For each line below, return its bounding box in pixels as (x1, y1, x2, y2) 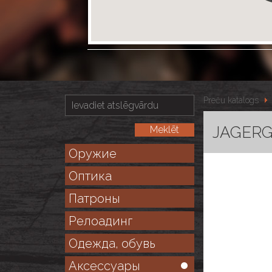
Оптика (68, 169, 112, 183)
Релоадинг (68, 214, 132, 228)
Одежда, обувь (68, 236, 155, 251)
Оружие (68, 146, 117, 161)
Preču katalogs (203, 95, 259, 106)
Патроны (68, 191, 120, 206)
